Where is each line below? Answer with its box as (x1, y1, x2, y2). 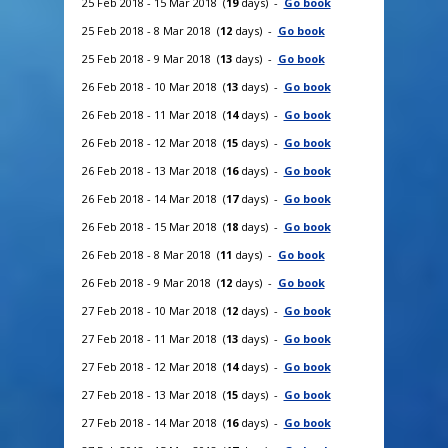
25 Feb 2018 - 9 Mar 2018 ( (81, 50, 220, 66)
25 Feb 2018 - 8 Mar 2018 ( (81, 22, 220, 38)
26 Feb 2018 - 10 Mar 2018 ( (81, 78, 226, 94)
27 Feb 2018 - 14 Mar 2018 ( (81, 414, 226, 430)
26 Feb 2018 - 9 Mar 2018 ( (81, 274, 220, 290)
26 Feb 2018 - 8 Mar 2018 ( (81, 246, 220, 262)
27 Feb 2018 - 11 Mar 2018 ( (81, 330, 226, 346)
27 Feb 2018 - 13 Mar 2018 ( (81, 386, 226, 402)
